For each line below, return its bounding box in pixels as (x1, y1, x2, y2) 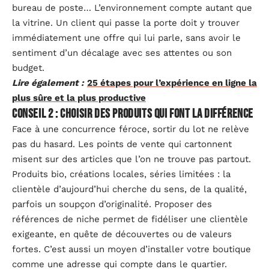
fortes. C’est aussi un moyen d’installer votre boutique (12, 244, 251, 255)
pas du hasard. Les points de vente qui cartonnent (12, 139, 232, 150)
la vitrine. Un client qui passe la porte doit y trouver (12, 17, 240, 28)
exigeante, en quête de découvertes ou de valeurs (12, 229, 232, 240)
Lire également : (12, 77, 84, 88)
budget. (12, 62, 44, 73)
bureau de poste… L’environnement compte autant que (12, 2, 252, 13)
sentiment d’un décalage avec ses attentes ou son (12, 47, 232, 58)
